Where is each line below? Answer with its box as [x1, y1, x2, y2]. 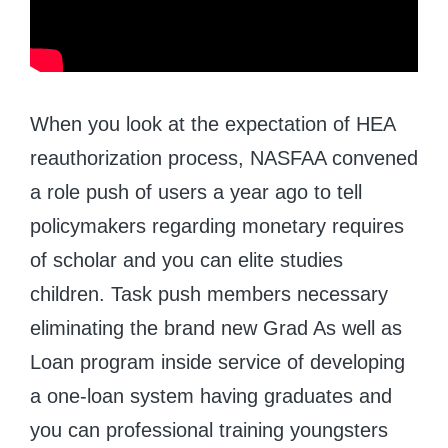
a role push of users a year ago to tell [30, 180, 362, 203]
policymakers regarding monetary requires [30, 214, 404, 237]
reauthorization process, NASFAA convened [30, 146, 418, 169]
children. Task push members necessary [30, 282, 388, 305]
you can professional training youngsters [30, 418, 388, 441]
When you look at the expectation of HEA [30, 112, 395, 135]
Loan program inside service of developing [30, 350, 405, 373]
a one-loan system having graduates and [30, 384, 392, 407]
